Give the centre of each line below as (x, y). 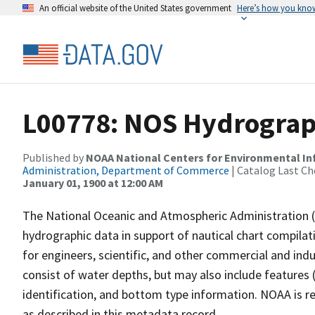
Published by (54, 157)
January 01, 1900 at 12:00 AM (93, 183)
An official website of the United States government (135, 8)
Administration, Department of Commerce (126, 170)
